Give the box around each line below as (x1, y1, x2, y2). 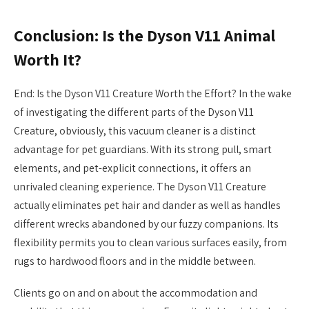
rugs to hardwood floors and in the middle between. (14, 254, 256, 269)
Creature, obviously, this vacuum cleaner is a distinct (14, 123, 256, 139)
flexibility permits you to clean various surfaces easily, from (14, 235, 287, 250)
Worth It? (14, 49, 81, 71)
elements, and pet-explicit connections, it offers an (14, 161, 251, 176)
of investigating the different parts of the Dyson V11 (14, 105, 254, 120)
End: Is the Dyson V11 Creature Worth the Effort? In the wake (14, 86, 292, 101)
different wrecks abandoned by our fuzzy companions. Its (14, 217, 279, 232)
